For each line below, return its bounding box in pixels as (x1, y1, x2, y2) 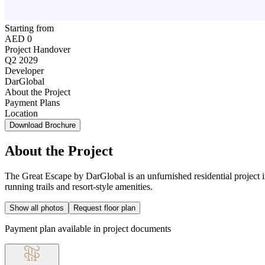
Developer (5, 65, 44, 76)
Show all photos (9, 203, 64, 212)
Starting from (5, 22, 54, 33)
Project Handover (5, 44, 70, 54)
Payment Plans (5, 97, 60, 108)
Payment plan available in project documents (5, 223, 171, 234)
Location (5, 108, 38, 118)
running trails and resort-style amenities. (5, 181, 153, 192)
